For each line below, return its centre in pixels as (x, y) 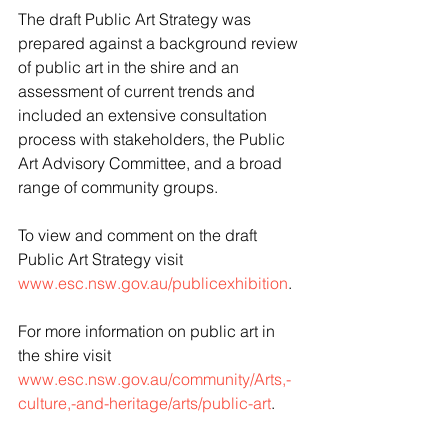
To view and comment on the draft (139, 235)
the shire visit (66, 355)
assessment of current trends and (138, 91)
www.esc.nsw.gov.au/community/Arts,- (154, 379)
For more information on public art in (148, 331)
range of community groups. (118, 187)
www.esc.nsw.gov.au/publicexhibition (153, 283)
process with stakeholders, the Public (153, 139)
